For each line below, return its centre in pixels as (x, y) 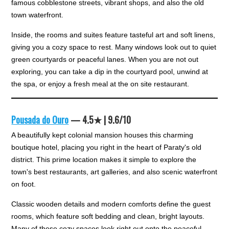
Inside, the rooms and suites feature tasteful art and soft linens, (113, 35)
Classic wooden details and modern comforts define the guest (111, 204)
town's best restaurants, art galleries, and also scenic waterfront (114, 171)
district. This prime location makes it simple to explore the (104, 159)
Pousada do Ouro (40, 119)
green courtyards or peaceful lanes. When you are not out (105, 59)
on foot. (24, 184)
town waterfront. (38, 15)
